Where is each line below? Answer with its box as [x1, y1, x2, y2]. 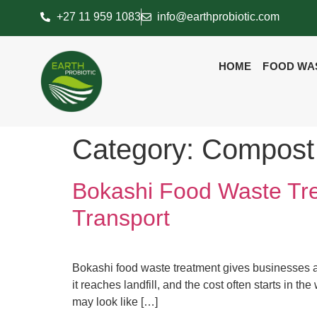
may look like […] [72, 295, 158, 308]
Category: [72, 133, 202, 165]
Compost [202, 133, 314, 165]
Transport [72, 204, 170, 231]
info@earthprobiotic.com [157, 11, 279, 23]
